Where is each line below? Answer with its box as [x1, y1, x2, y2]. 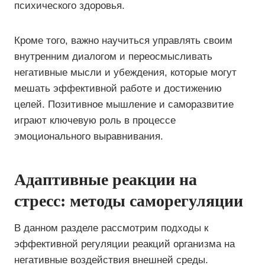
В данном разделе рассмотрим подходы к [14, 222, 208, 234]
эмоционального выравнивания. [14, 131, 163, 142]
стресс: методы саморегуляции [14, 192, 243, 210]
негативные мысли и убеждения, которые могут [14, 67, 237, 78]
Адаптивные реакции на [14, 170, 197, 189]
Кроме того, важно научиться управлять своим [14, 35, 232, 46]
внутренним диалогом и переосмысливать [14, 51, 212, 62]
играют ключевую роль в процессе [14, 115, 176, 126]
